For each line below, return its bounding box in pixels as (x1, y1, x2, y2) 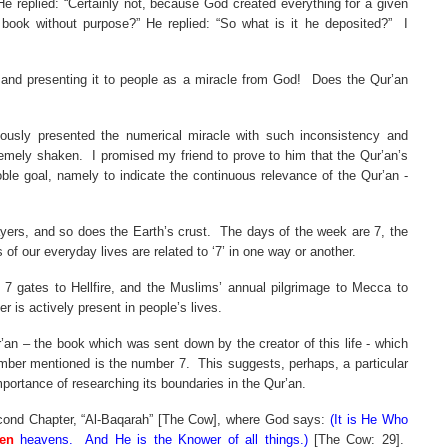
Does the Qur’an (311, 72, 408, 87)
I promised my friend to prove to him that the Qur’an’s (91, 148, 408, 163)
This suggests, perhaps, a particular (198, 356, 408, 371)
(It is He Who (329, 412, 408, 427)
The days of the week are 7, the (220, 224, 408, 239)
